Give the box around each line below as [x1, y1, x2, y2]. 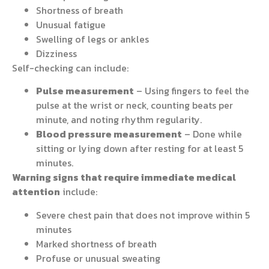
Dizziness [36, 46, 77, 61]
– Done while [182, 127, 242, 142]
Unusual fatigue [36, 17, 106, 32]
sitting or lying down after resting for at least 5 [36, 141, 243, 156]
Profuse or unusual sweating [36, 250, 160, 265]
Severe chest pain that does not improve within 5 [36, 207, 250, 222]
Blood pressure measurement [36, 127, 182, 142]
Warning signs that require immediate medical [12, 170, 236, 185]
